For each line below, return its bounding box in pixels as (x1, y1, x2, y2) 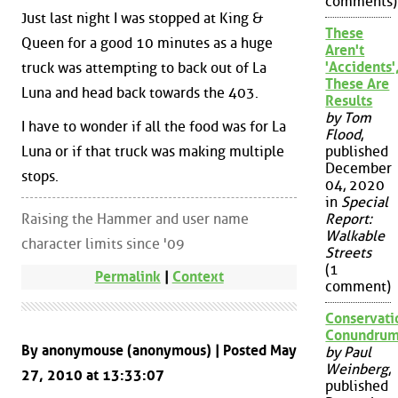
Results (325, 92, 373, 110)
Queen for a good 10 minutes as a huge (21, 35, 273, 52)
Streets (325, 244, 372, 262)
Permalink (94, 268, 161, 286)
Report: (325, 211, 373, 228)
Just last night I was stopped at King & (21, 10, 263, 28)
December (325, 160, 393, 178)
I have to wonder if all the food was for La (21, 117, 286, 135)
